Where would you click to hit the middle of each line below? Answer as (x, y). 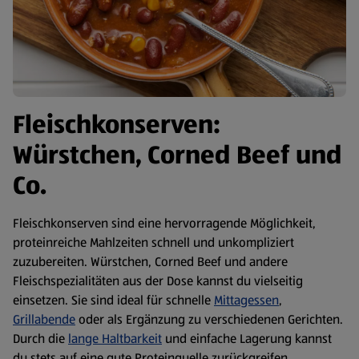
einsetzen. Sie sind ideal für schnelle (113, 301)
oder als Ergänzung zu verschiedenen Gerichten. (209, 320)
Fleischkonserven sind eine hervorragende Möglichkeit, (164, 224)
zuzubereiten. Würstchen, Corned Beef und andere (150, 262)
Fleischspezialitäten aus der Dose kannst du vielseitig (158, 281)
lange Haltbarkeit (115, 339)
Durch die (40, 339)
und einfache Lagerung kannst (247, 339)
